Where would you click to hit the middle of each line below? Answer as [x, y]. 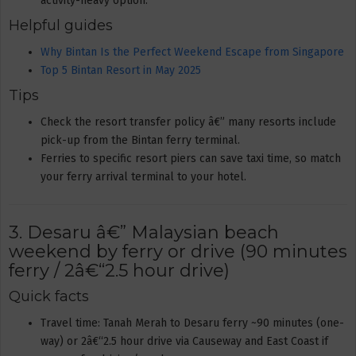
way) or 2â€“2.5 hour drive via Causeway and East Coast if [184, 341]
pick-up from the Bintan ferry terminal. [140, 140]
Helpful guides [61, 25]
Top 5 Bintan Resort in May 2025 [121, 70]
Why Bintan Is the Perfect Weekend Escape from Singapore [192, 52]
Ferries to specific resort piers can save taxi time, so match [191, 158]
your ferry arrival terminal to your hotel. [143, 176]
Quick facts [49, 296]
